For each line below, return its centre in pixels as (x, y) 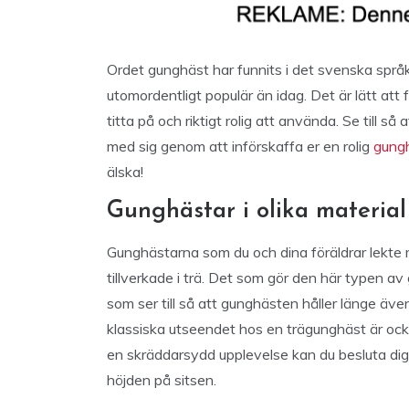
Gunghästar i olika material (257, 211)
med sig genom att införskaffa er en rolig (240, 146)
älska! (125, 172)
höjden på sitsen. (162, 380)
